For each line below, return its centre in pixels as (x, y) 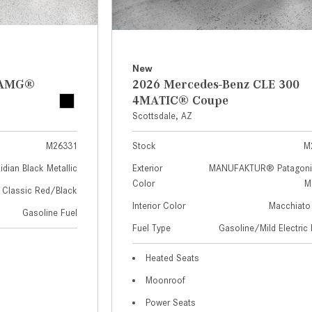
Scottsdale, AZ (163, 116)
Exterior (148, 169)
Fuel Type (152, 228)
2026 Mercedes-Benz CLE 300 (216, 85)
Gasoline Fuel (50, 213)
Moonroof (166, 281)
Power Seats (171, 303)
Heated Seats (173, 258)
